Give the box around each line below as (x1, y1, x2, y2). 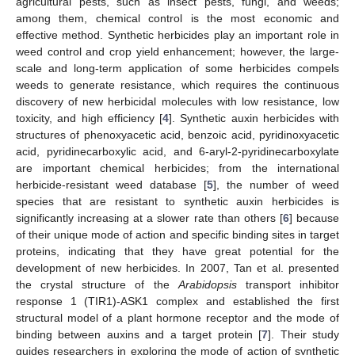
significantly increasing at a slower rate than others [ (16, 211, 283, 224)
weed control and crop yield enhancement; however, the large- (16, 44, 339, 58)
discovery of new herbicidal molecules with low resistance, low (16, 94, 339, 108)
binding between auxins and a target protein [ (16, 327, 262, 341)
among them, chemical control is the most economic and (16, 11, 339, 25)
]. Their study (268, 327, 340, 341)
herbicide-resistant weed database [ (16, 177, 207, 191)
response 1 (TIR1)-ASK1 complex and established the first (16, 294, 339, 307)
